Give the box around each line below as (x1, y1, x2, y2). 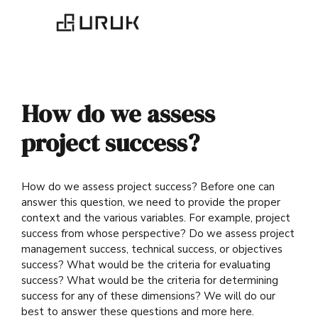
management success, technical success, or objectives (21, 242, 283, 256)
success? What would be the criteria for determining (21, 273, 278, 287)
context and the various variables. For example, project (21, 211, 290, 225)
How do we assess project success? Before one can (21, 180, 275, 194)
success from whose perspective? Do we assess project (21, 226, 295, 241)
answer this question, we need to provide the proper (21, 195, 280, 209)
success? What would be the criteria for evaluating (21, 258, 270, 272)
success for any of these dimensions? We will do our (21, 289, 275, 303)
